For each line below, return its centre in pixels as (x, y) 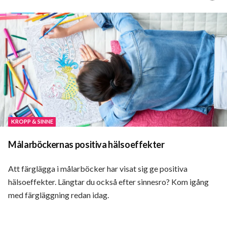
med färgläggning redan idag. (59, 195)
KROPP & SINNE (32, 122)
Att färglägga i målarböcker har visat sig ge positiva (98, 169)
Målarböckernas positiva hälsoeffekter (86, 145)
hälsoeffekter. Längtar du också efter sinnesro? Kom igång (108, 182)
